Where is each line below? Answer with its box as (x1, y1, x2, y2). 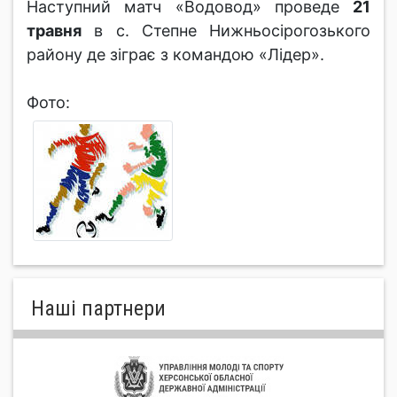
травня (27, 21, 82, 40)
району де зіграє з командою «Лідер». (27, 45, 324, 64)
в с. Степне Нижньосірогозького (82, 21, 370, 40)
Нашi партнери (31, 295, 166, 321)
